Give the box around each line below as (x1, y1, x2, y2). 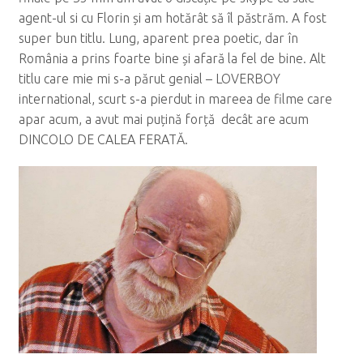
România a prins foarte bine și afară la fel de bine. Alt (18, 51, 326, 66)
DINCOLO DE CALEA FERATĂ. (18, 132, 188, 147)
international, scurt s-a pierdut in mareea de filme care (18, 92, 332, 107)
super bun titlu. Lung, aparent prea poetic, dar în (18, 31, 298, 46)
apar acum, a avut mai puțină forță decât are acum (18, 112, 309, 127)
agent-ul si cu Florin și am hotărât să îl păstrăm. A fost (18, 11, 327, 26)
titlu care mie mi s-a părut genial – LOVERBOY (18, 71, 280, 87)
